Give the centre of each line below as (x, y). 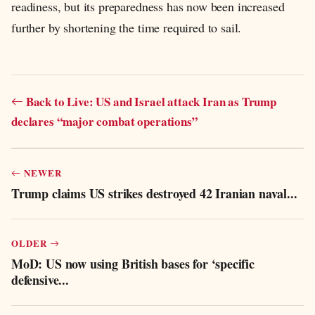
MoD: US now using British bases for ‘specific (133, 264)
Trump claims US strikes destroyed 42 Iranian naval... (154, 194)
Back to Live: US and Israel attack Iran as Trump (150, 102)
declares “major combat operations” (105, 122)
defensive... (40, 280)
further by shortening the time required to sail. (127, 28)
